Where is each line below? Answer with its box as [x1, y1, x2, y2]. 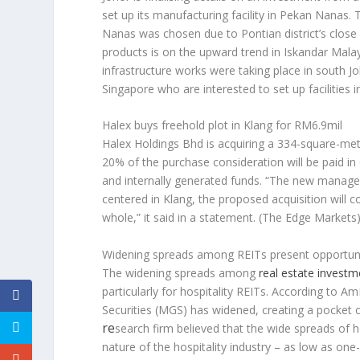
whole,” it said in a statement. [102, 210, 260, 226]
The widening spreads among [102, 264, 260, 280]
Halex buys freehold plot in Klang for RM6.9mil [102, 117, 343, 133]
